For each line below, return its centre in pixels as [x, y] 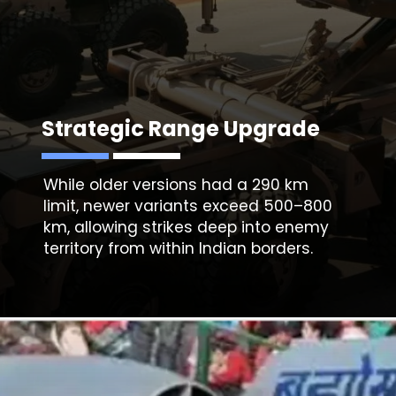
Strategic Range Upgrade [180, 128]
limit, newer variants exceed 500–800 [187, 206]
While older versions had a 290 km [175, 184]
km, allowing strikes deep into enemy [186, 227]
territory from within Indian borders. [178, 248]
